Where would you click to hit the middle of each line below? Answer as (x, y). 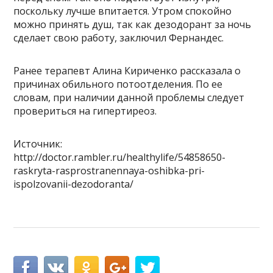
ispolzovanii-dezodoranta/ (74, 184)
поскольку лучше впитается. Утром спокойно (123, 11)
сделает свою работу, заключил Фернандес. (119, 38)
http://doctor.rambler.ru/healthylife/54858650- (120, 158)
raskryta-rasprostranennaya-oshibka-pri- (109, 171)
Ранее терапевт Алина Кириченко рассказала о (127, 71)
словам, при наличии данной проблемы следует (129, 98)
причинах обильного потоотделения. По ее (118, 84)
